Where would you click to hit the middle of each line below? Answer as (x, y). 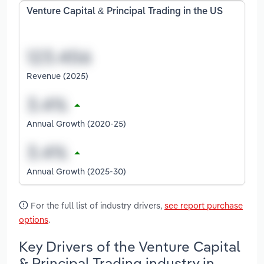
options (34, 219)
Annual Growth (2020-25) (76, 123)
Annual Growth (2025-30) (76, 171)
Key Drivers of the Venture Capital (130, 246)
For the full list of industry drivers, (96, 205)
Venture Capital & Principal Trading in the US (125, 12)
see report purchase (204, 205)
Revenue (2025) (57, 75)
